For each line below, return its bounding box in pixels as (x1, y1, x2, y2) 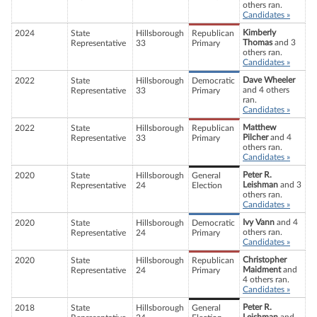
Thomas (243, 38, 272, 47)
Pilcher (243, 133, 268, 142)
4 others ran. (243, 275, 289, 284)
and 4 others (243, 86, 289, 95)
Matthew (243, 123, 276, 132)
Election (192, 181, 222, 190)
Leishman (243, 180, 278, 190)
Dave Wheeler (243, 76, 295, 85)
